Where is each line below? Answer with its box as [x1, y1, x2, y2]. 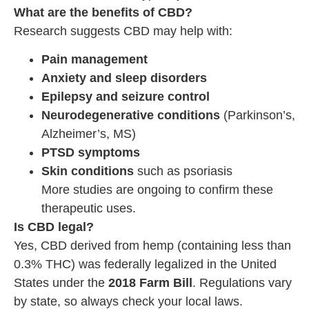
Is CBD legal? [14, 220, 94, 235]
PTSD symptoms [41, 146, 140, 160]
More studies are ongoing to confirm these [41, 183, 273, 197]
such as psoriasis [134, 164, 232, 179]
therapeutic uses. [41, 201, 136, 216]
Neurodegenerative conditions [41, 108, 220, 123]
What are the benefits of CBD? [14, 5, 192, 19]
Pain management [41, 52, 148, 67]
